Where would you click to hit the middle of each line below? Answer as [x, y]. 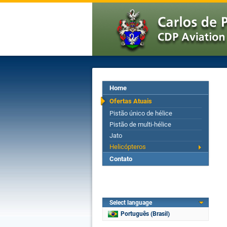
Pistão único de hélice [141, 113]
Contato [121, 159]
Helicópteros [128, 147]
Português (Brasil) [145, 214]
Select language [131, 203]
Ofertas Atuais [131, 101]
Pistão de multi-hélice [140, 124]
